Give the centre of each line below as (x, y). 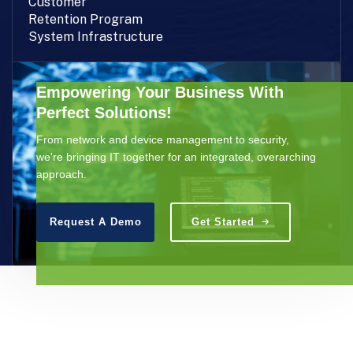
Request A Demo (95, 221)
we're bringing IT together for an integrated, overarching (176, 156)
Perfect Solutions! (104, 112)
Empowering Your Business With (160, 92)
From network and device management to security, (163, 139)
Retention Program (85, 19)
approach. (61, 174)
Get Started (223, 221)
